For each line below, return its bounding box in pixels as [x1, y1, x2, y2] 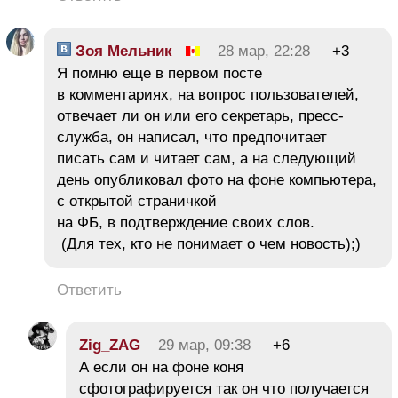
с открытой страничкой [57, 192, 217, 210]
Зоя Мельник [71, 42, 172, 60]
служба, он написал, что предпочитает [57, 128, 327, 146]
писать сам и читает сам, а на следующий [57, 149, 356, 167]
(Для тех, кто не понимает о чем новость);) [57, 235, 361, 252]
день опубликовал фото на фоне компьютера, [57, 171, 377, 188]
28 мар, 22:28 [218, 42, 310, 60]
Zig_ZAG [79, 336, 140, 354]
